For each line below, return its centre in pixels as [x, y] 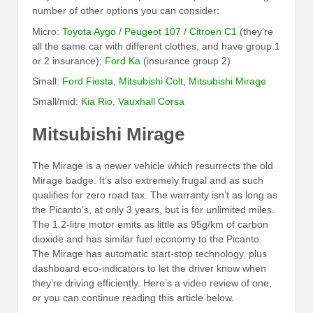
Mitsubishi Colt [151, 81]
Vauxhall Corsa [151, 102]
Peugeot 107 [153, 31]
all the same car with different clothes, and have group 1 [156, 46]
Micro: [47, 31]
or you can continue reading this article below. [133, 298]
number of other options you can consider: [126, 11]
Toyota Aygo [89, 31]
